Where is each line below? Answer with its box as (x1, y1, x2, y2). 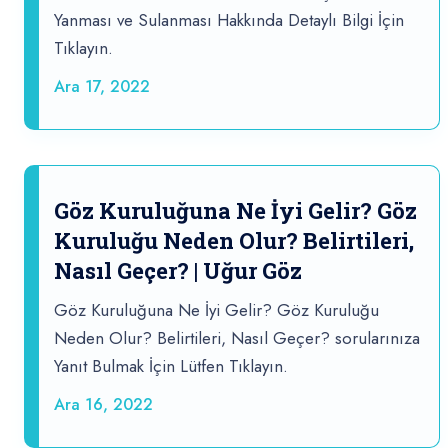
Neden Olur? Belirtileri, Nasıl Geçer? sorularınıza (54, 326, 420, 351)
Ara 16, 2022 (54, 393, 153, 417)
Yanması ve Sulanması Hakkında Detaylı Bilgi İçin (54, 8, 404, 33)
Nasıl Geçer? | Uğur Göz (54, 256, 302, 286)
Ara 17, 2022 (54, 75, 150, 99)
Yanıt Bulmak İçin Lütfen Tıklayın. (54, 354, 288, 379)
